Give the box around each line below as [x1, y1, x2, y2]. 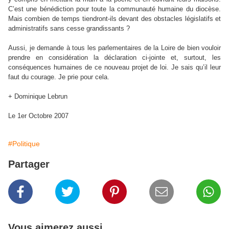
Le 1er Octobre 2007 [8, 112, 68, 120]
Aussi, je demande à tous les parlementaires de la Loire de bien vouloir [8, 44, 221, 52]
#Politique [8, 140, 40, 148]
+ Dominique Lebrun [8, 93, 67, 100]
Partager [8, 158, 50, 170]
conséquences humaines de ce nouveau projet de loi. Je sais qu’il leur [8, 63, 221, 71]
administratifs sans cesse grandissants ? [8, 25, 130, 32]
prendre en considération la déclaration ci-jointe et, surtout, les [8, 54, 221, 61]
